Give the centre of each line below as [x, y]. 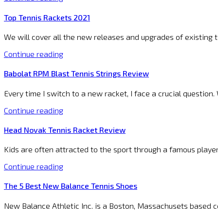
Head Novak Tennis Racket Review [65, 129]
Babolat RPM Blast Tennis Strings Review [76, 73]
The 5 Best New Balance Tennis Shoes [71, 186]
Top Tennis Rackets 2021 [47, 17]
